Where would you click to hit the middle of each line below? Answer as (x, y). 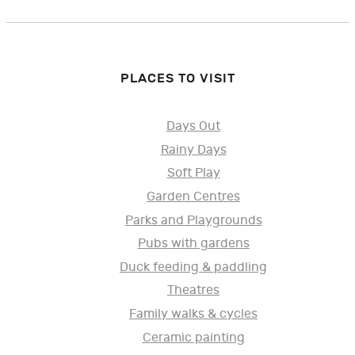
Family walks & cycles (193, 314)
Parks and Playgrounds (193, 220)
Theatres (193, 291)
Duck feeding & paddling (193, 267)
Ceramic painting (193, 338)
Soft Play (193, 174)
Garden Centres (193, 197)
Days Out (193, 127)
